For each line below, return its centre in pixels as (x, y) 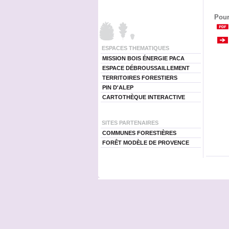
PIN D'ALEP (118, 87)
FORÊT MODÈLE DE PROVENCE (145, 143)
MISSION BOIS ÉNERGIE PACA (143, 58)
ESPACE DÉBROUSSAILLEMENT (146, 68)
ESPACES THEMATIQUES (135, 48)
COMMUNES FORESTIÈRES (139, 133)
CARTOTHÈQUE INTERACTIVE (143, 97)
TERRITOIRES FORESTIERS (140, 78)
